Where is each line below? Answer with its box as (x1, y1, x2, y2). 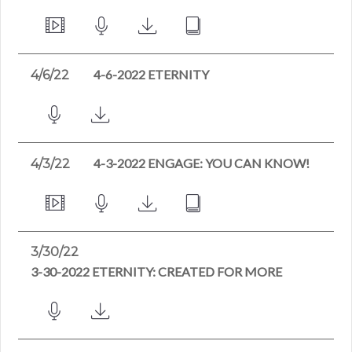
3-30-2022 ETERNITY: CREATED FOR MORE (31, 264, 283, 280)
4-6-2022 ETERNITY (93, 67, 210, 82)
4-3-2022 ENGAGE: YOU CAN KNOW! (93, 156, 310, 171)
